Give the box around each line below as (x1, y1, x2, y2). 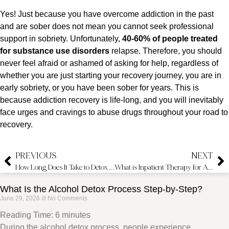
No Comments (46, 195, 87, 202)
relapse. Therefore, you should (109, 47, 222, 56)
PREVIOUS (15, 150, 56, 161)
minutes (62, 211, 90, 220)
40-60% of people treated (122, 34, 218, 43)
